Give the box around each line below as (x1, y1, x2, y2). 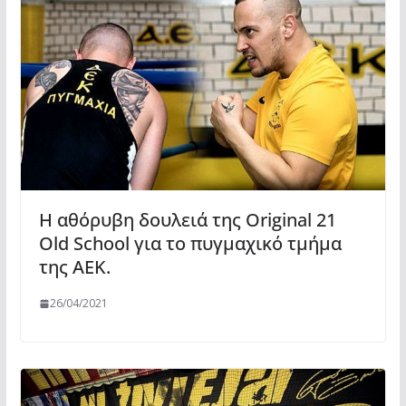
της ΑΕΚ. (38, 255, 111, 280)
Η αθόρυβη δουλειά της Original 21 (38, 208, 336, 233)
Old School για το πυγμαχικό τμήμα (38, 231, 342, 256)
